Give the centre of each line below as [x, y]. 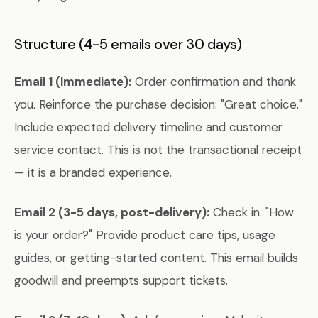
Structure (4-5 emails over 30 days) [128, 44]
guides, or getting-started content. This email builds [156, 258]
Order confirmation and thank [214, 82]
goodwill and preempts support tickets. [121, 280]
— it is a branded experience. [93, 172]
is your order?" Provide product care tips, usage [145, 235]
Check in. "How [252, 212]
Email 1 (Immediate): [73, 82]
